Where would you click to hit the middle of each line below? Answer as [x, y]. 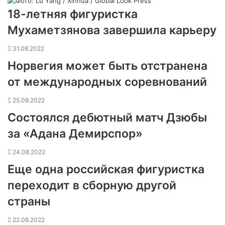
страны [29, 201]
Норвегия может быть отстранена [107, 66]
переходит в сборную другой [92, 185]
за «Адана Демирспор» [75, 134]
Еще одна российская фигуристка [106, 169]
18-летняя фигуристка [73, 14]
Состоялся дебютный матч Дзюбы [107, 118]
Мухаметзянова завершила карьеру [112, 30]
